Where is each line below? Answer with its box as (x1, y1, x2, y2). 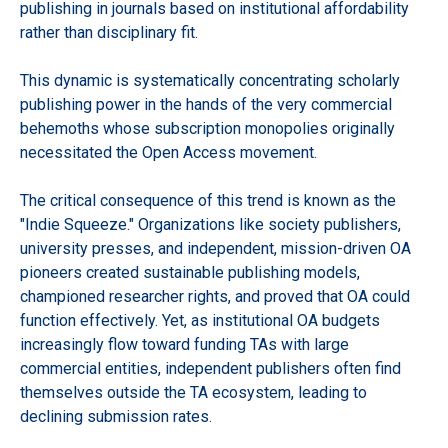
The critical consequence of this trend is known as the (20, 190, 396, 210)
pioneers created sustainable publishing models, (20, 262, 360, 282)
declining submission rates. (20, 406, 212, 426)
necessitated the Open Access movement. (20, 142, 317, 162)
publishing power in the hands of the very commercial (20, 94, 392, 114)
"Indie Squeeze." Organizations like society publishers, (20, 214, 401, 234)
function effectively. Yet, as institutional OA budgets (20, 310, 380, 330)
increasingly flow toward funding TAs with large (20, 334, 349, 354)
